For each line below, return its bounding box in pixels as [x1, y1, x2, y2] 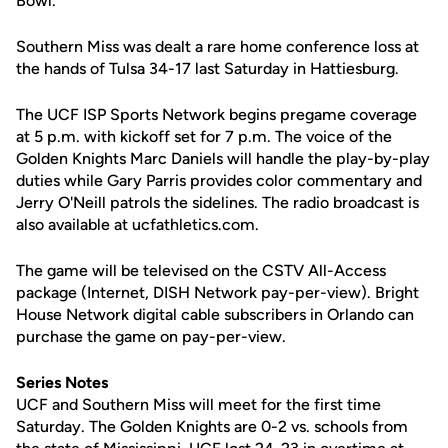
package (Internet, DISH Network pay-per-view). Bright [16, 283, 419, 302]
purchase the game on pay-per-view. [16, 327, 286, 346]
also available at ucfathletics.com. [16, 215, 259, 234]
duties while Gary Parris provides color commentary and [16, 171, 422, 190]
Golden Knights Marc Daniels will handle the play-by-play [16, 149, 430, 168]
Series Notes [16, 373, 108, 392]
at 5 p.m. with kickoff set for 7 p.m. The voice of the [16, 127, 392, 146]
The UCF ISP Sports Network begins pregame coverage [16, 105, 417, 124]
